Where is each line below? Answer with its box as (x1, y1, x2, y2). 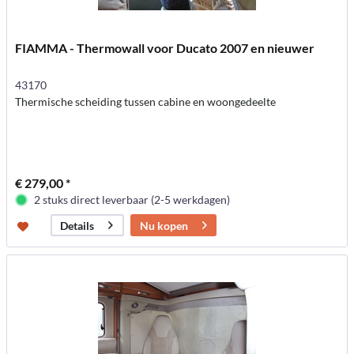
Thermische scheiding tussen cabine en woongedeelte (15, 94, 277, 108)
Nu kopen (140, 218, 189, 232)
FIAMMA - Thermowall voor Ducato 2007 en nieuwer (15, 40, 315, 55)
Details (60, 218, 95, 232)
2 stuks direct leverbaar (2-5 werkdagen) (34, 192, 231, 206)
